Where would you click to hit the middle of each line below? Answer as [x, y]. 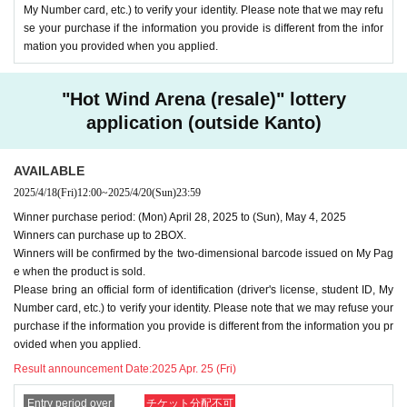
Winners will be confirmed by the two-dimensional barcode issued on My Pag [203, 253]
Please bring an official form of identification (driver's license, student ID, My [203, 289]
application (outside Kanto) [203, 122]
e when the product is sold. [79, 271]
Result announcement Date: [83, 368]
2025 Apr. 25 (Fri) [194, 368]
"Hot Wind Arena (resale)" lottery [203, 99]
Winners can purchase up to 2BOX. [100, 235]
